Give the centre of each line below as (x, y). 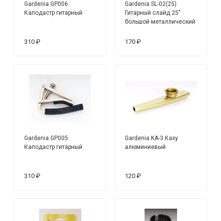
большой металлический (160, 21)
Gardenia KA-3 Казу (152, 138)
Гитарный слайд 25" (153, 13)
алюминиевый (146, 147)
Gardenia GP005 (46, 138)
